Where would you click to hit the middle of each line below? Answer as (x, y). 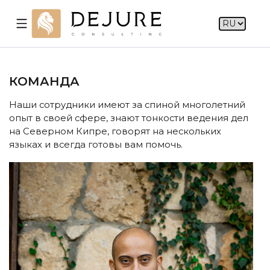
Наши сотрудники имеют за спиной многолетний (127, 105)
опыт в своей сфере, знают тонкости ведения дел (129, 118)
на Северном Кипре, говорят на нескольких (115, 131)
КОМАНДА (44, 81)
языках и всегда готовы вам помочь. (96, 145)
